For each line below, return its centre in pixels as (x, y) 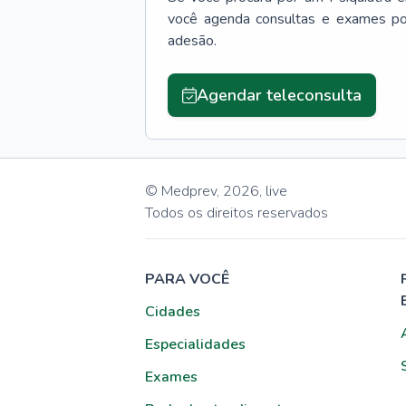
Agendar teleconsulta (279, 95)
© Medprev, (182, 191)
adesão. (192, 41)
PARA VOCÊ (187, 279)
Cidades (173, 312)
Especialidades (195, 344)
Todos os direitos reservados (237, 213)
